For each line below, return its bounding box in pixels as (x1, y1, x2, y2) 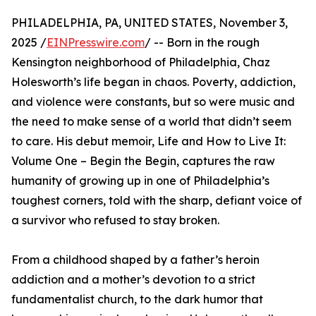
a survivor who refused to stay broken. (11, 213, 219, 228)
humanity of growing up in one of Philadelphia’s (11, 174, 269, 188)
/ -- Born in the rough (145, 35, 260, 50)
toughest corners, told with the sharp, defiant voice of (11, 193, 302, 208)
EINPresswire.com (47, 35, 145, 50)
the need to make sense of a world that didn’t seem (11, 114, 291, 129)
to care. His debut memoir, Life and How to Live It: (11, 134, 286, 149)
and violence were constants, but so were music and (11, 95, 295, 109)
